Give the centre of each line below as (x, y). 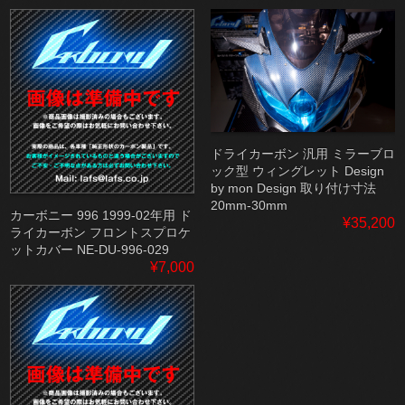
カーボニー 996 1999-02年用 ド (101, 216)
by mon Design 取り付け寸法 (293, 188)
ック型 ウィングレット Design (297, 171)
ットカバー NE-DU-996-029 (90, 250)
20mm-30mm (249, 206)
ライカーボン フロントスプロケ (101, 233)
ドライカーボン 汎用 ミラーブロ (302, 154)
